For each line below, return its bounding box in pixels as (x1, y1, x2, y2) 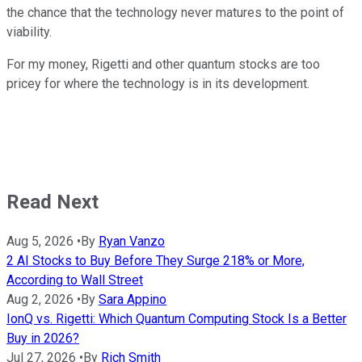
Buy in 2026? (6, 330, 79, 347)
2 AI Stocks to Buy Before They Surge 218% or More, (6, 253, 305, 269)
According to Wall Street (6, 272, 143, 288)
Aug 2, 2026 (6, 292, 74, 308)
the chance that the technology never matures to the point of (6, 4, 344, 20)
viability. (6, 23, 52, 40)
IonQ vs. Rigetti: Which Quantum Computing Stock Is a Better (6, 311, 347, 327)
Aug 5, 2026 (6, 234, 74, 250)
